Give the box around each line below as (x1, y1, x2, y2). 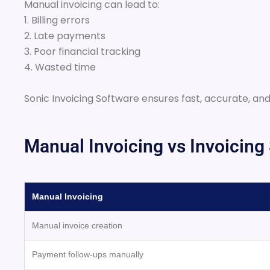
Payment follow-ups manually (32, 249, 143, 259)
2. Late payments (24, 29, 105, 43)
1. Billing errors (24, 13, 90, 28)
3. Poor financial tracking (24, 45, 140, 59)
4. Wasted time (24, 60, 96, 75)
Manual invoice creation (32, 220, 122, 230)
